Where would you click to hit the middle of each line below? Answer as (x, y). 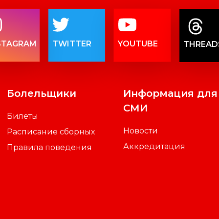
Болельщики (42, 94)
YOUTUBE (138, 44)
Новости (140, 131)
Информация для (170, 94)
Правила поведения (50, 148)
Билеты (23, 116)
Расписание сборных (51, 132)
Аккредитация (154, 147)
